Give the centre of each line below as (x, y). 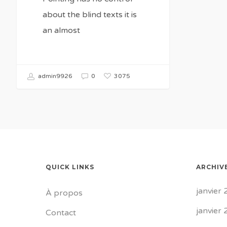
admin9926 (54, 76)
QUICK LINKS (70, 167)
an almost (61, 31)
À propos (64, 193)
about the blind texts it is (89, 15)
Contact (61, 213)
